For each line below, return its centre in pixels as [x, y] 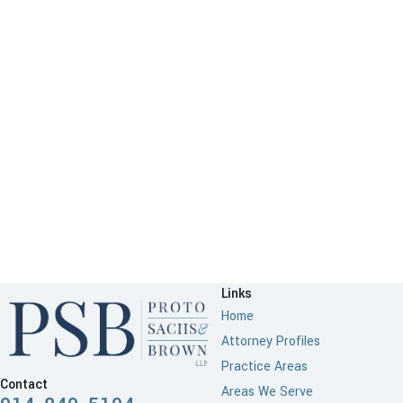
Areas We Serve [267, 391]
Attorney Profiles [270, 341]
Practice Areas [264, 366]
